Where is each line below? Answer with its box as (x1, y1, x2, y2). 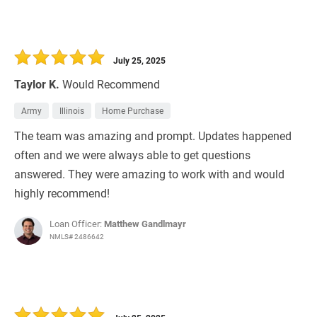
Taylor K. (14, 76, 59, 92)
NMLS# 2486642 (50, 231, 104, 242)
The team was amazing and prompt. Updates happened (14, 128, 292, 144)
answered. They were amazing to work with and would (14, 166, 284, 182)
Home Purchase (102, 105, 163, 117)
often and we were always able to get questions (14, 147, 250, 163)
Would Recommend (62, 76, 160, 92)
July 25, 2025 (113, 54, 166, 67)
